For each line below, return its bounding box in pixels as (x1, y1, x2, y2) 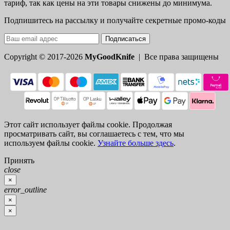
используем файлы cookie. (4, 139, 98, 148)
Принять (4, 156, 34, 165)
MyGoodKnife (85, 52, 135, 62)
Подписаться (105, 35, 146, 43)
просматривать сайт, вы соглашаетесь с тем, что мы (4, 129, 184, 139)
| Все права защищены (135, 52, 219, 62)
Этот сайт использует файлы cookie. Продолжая (4, 120, 172, 129)
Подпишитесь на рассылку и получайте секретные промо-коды (4, 16, 226, 25)
